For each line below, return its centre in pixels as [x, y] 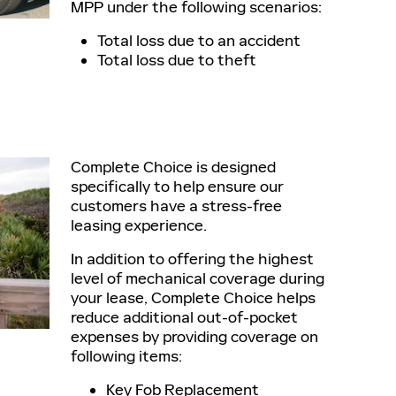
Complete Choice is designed [173, 167]
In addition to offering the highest [192, 259]
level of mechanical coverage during [198, 278]
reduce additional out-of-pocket [184, 317]
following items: [126, 356]
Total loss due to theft [177, 60]
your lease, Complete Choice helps [193, 298]
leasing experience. [139, 225]
